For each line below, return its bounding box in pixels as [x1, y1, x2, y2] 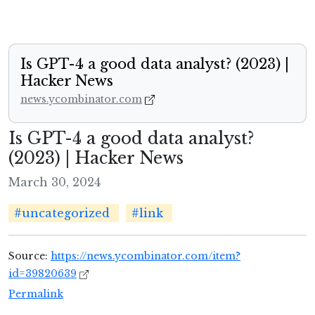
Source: [8, 250, 51, 263]
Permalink [8, 288, 63, 301]
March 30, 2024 [8, 175, 101, 190]
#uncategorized [14, 206, 110, 221]
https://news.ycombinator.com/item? [51, 250, 240, 263]
